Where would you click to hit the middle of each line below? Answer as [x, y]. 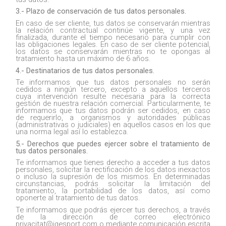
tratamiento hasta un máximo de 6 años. [83, 58]
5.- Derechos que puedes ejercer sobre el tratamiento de [113, 144]
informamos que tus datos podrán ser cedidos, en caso [113, 111]
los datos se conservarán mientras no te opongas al [113, 51]
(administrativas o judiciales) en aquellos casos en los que [113, 125]
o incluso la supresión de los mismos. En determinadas [113, 177]
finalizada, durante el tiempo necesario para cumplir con [113, 37]
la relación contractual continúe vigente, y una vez [113, 30]
